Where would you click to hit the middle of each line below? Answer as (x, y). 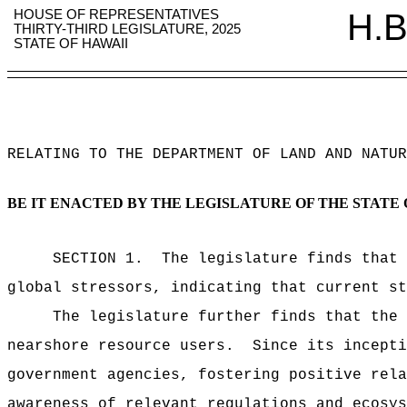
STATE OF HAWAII (71, 44)
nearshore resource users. (121, 346)
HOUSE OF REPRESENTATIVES (117, 15)
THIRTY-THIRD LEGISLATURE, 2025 (128, 29)
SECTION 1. (98, 259)
